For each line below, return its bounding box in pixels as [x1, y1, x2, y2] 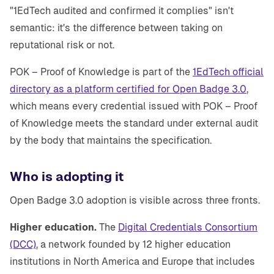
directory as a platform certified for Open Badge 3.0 [10, 83, 246, 95]
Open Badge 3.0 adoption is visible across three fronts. [10, 194, 260, 207]
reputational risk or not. [10, 39, 114, 51]
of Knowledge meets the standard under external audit [10, 117, 258, 130]
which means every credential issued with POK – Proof [10, 100, 257, 113]
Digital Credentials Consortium [118, 221, 257, 234]
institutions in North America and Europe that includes [10, 256, 255, 268]
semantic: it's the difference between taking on [10, 22, 223, 34]
